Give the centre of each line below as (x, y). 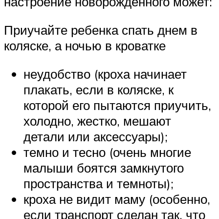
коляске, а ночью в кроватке (85, 46)
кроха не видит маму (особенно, (117, 199)
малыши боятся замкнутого (104, 167)
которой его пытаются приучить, (117, 105)
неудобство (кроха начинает (105, 74)
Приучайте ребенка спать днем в (101, 30)
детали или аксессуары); (96, 136)
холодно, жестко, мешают (97, 120)
